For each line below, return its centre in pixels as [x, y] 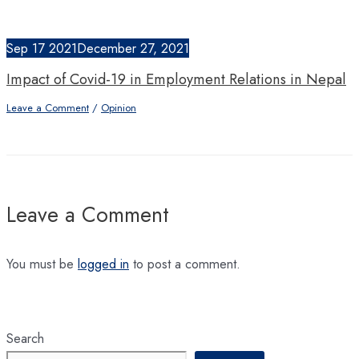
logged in [103, 263]
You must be [42, 263]
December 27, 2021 [133, 48]
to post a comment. [185, 263]
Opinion [119, 108]
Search [25, 339]
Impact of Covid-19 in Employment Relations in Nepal [176, 79]
